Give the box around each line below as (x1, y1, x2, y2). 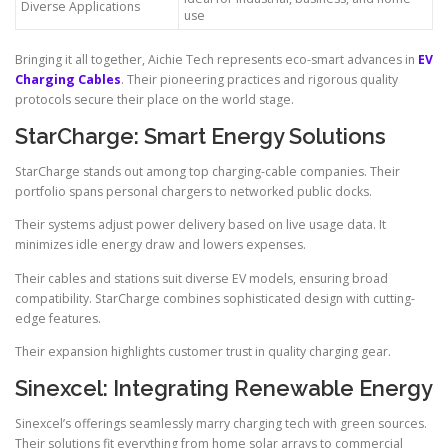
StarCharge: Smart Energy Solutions (15, 123, 386, 150)
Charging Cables (15, 71, 121, 89)
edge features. (15, 309, 101, 327)
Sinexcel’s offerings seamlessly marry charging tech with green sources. (15, 414, 427, 432)
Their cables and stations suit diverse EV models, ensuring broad (15, 269, 388, 287)
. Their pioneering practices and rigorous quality (121, 71, 398, 89)
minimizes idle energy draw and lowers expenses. (15, 236, 306, 254)
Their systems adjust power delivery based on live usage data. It (15, 216, 386, 234)
